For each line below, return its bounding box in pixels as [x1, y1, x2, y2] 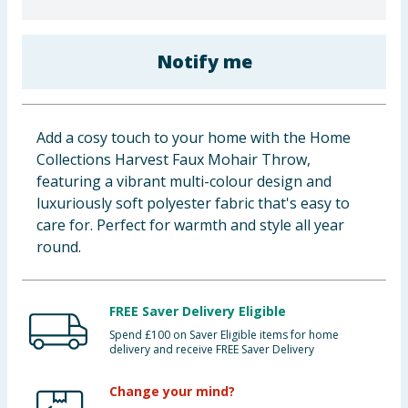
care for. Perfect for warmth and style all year [36, 215, 344, 235]
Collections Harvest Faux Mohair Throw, [36, 149, 311, 169]
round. [36, 237, 81, 257]
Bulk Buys [7, 147, 76, 167]
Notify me [156, 49, 252, 74]
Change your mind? [109, 382, 235, 400]
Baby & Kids [7, 13, 91, 33]
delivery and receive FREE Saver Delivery [109, 342, 314, 357]
